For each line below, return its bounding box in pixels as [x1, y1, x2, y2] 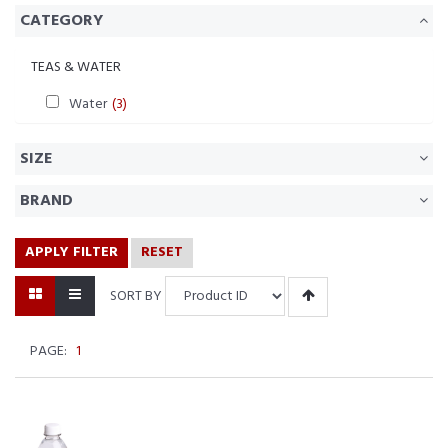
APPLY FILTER [25, 241, 118, 264]
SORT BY [110, 284, 162, 308]
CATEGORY [20, 8, 103, 34]
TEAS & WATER [31, 56, 121, 79]
